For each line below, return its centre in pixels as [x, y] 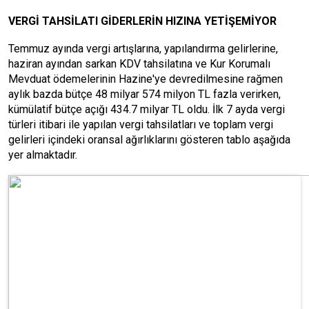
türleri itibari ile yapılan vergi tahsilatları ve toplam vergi [141, 124]
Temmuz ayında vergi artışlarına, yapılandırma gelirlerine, [143, 49]
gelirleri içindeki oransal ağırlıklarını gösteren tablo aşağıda [149, 140]
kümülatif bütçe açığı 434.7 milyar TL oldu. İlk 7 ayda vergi [147, 109]
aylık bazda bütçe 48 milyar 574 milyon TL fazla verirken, [144, 94]
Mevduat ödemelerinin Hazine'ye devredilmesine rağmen [146, 79]
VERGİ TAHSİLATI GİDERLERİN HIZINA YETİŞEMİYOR [142, 21]
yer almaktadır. [43, 155]
